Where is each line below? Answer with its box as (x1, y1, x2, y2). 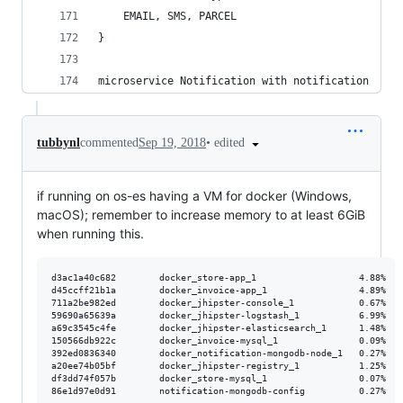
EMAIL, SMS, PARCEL (98, 10, 237, 22)
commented (80, 136, 139, 150)
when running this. (37, 225, 144, 241)
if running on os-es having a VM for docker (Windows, (37, 187, 352, 203)
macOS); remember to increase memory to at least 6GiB (37, 206, 365, 222)
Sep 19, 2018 (139, 136, 206, 150)
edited (214, 136, 248, 149)
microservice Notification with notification (98, 75, 369, 87)
